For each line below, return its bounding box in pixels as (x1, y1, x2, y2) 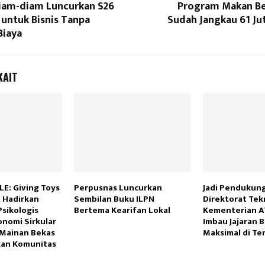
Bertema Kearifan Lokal (73, 203, 170, 218)
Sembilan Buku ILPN (73, 192, 154, 207)
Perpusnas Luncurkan (73, 180, 162, 196)
